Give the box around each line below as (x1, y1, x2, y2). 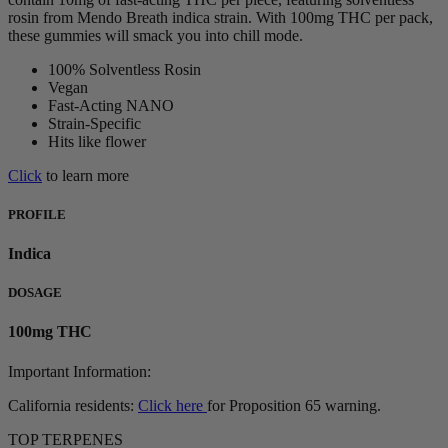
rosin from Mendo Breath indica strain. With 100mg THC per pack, (8, 8, 433, 26)
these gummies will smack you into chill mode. (8, 26, 303, 44)
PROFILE (8, 206, 66, 222)
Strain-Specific (48, 114, 141, 132)
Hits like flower (48, 132, 146, 150)
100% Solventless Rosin (48, 60, 201, 78)
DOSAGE (8, 285, 62, 301)
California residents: (8, 396, 138, 414)
